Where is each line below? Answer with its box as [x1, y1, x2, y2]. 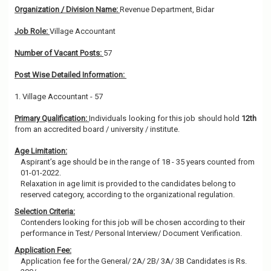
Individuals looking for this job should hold [89, 114, 242, 123]
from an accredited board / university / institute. [15, 125, 181, 134]
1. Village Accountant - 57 [15, 92, 105, 101]
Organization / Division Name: [15, 5, 120, 14]
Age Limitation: [15, 146, 67, 155]
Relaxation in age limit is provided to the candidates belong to [21, 179, 236, 188]
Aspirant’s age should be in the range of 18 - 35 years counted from [21, 157, 255, 166]
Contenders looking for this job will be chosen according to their [21, 218, 245, 227]
